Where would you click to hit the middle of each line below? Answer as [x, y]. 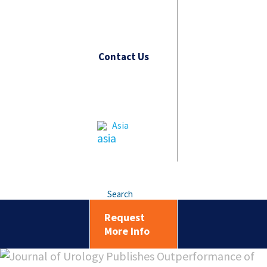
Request [125, 217]
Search [120, 194]
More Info [127, 231]
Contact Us [124, 56]
